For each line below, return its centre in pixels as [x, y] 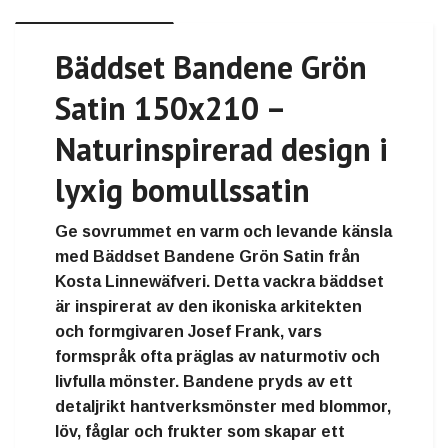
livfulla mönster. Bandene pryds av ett [204, 381]
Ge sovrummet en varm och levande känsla [223, 231]
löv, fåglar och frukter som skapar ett [200, 431]
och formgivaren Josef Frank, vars [188, 331]
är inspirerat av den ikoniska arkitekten [208, 306]
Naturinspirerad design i [221, 148]
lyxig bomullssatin [182, 189]
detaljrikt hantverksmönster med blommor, [223, 406]
